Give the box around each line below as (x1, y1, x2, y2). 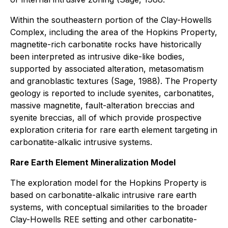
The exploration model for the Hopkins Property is (10, 178, 207, 188)
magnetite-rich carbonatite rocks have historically (10, 39, 202, 49)
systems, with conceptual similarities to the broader (10, 202, 208, 212)
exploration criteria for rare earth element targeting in (10, 125, 217, 135)
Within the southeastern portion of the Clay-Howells (10, 15, 212, 25)
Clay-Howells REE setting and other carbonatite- (10, 214, 197, 224)
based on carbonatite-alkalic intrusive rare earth (10, 190, 196, 200)
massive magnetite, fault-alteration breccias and (10, 100, 194, 110)
